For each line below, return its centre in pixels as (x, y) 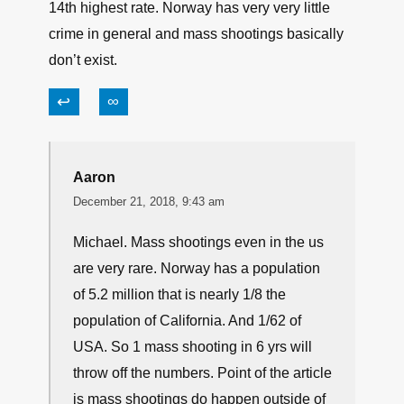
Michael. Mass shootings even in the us (198, 242)
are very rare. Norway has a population (197, 268)
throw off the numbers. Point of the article (202, 373)
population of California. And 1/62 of (187, 321)
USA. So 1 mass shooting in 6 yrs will (193, 347)
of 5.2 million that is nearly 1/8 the (179, 294)
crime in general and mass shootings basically (196, 34)
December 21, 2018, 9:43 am (149, 202)
